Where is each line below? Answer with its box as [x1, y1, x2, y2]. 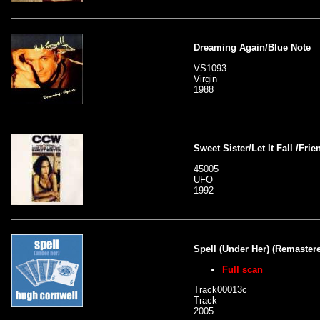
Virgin [194, 73, 217, 84]
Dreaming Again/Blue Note [194, 42, 311, 54]
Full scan [222, 264, 263, 275]
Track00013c [194, 284, 247, 295]
